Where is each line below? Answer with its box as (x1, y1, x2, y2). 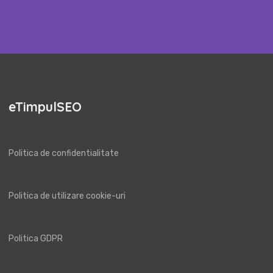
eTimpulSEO (9, 98, 82, 115)
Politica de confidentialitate (9, 147, 119, 158)
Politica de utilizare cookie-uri (9, 190, 126, 201)
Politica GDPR (9, 233, 63, 244)
